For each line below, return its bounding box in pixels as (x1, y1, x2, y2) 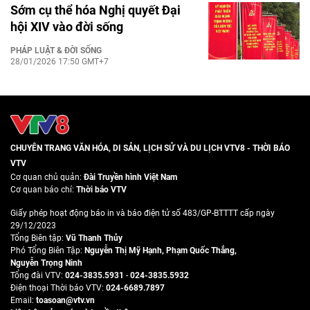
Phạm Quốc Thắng (166, 245, 235, 255)
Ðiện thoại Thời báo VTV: (10, 282, 106, 293)
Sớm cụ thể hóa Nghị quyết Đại (10, 3, 181, 18)
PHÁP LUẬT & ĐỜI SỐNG (10, 46, 102, 56)
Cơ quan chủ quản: (10, 172, 84, 182)
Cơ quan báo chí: (10, 184, 76, 194)
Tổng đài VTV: (10, 270, 65, 280)
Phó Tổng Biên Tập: (10, 245, 84, 255)
